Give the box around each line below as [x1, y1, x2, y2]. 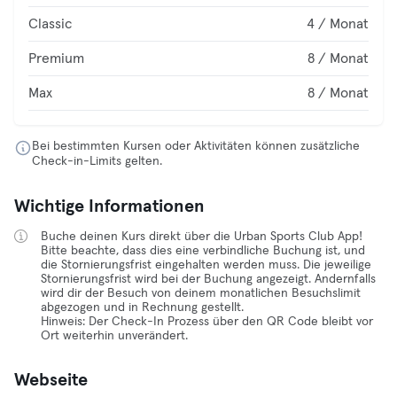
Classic [28, 17, 72, 31]
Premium [28, 51, 84, 66]
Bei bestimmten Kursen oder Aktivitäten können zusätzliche [32, 140, 360, 152]
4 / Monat [307, 17, 369, 31]
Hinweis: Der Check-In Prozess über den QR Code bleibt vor [41, 315, 373, 328]
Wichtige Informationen [14, 198, 205, 215]
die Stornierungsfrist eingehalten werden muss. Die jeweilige [41, 259, 371, 271]
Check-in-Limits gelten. [32, 155, 162, 167]
